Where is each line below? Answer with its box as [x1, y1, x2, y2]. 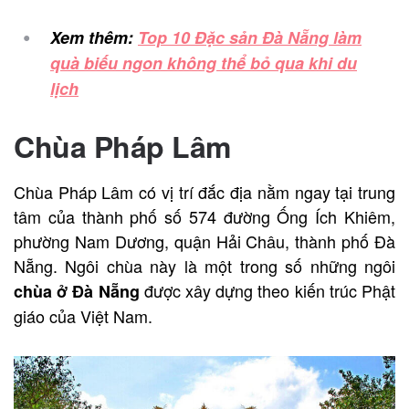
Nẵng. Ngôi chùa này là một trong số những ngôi [14, 253, 395, 278]
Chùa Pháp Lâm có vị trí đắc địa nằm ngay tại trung [14, 179, 395, 204]
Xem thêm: [50, 25, 138, 49]
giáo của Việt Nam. [14, 303, 157, 328]
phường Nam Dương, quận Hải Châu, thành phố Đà [14, 228, 395, 253]
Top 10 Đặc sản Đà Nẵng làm [138, 25, 362, 49]
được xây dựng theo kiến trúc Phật [139, 278, 396, 302]
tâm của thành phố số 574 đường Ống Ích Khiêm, [14, 204, 395, 228]
